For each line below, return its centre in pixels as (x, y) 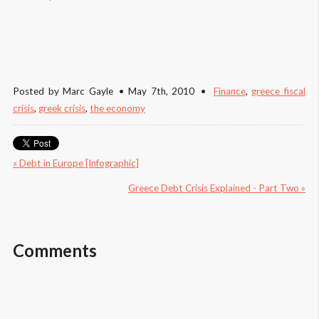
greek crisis (62, 109)
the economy (117, 109)
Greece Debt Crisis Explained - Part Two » (217, 188)
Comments (55, 250)
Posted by (38, 91)
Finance (229, 91)
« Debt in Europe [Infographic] (76, 163)
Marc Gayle (88, 91)
